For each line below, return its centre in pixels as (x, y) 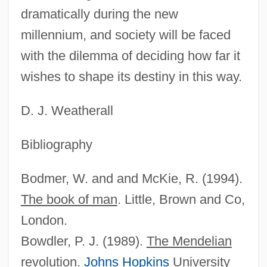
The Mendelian (189, 241)
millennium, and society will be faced (125, 35)
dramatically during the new (99, 14)
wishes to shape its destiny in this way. (131, 76)
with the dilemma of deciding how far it (130, 55)
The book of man (69, 199)
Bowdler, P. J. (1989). (83, 241)
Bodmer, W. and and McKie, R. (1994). (131, 178)
